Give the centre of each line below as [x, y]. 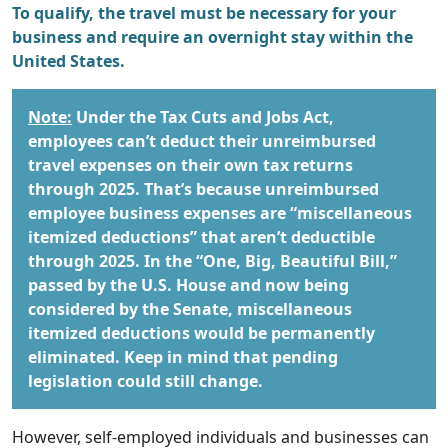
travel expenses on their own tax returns [190, 165]
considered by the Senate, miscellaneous [190, 309]
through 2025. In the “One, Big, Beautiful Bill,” [212, 261]
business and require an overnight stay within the [212, 37]
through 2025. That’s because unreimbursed [203, 189]
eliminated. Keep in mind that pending [183, 357]
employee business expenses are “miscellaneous [220, 213]
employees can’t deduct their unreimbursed [202, 141]
